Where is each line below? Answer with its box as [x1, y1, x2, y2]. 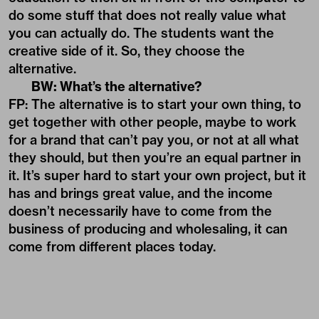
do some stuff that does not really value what [9, 6, 286, 23]
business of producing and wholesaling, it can [9, 220, 288, 237]
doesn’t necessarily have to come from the [9, 202, 272, 219]
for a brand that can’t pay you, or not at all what [9, 131, 299, 148]
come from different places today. [9, 238, 216, 255]
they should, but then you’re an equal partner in [9, 149, 301, 166]
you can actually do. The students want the [9, 24, 274, 41]
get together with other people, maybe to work [9, 113, 296, 130]
